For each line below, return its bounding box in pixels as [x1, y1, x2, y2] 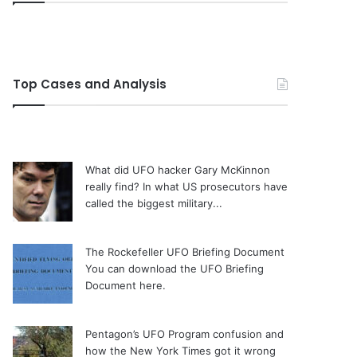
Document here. [85, 279, 167, 292]
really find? [85, 180, 140, 194]
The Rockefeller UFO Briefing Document [85, 245, 285, 259]
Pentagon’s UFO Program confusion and [85, 328, 284, 341]
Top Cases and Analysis [13, 76, 167, 93]
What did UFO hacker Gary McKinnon [85, 163, 271, 177]
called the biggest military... [85, 197, 223, 210]
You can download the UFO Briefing [85, 262, 265, 276]
